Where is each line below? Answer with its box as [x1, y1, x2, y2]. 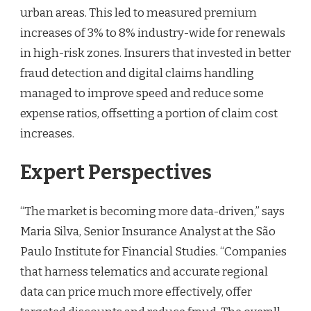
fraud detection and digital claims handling [20, 66, 254, 81]
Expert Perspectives [20, 160, 212, 185]
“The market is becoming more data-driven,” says [20, 203, 285, 219]
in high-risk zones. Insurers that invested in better [20, 46, 291, 61]
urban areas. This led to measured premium [20, 6, 257, 21]
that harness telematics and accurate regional [20, 264, 268, 279]
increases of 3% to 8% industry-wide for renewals [20, 26, 285, 41]
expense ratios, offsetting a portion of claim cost [20, 106, 278, 121]
